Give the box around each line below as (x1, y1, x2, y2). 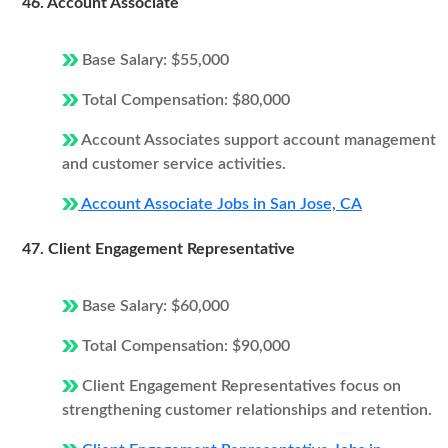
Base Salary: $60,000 (78, 298, 229, 314)
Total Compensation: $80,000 (78, 92, 290, 108)
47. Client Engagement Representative (22, 241, 295, 257)
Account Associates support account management (78, 132, 436, 148)
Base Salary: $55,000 (78, 52, 229, 68)
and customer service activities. (62, 156, 286, 172)
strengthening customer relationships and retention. (62, 402, 432, 418)
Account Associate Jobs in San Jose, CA (78, 196, 362, 212)
